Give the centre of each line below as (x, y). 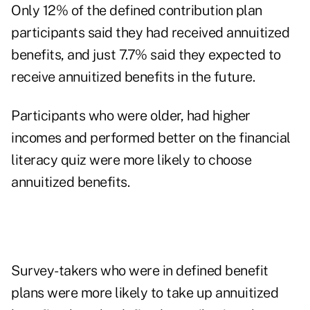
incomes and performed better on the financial (151, 138)
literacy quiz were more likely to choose (131, 160)
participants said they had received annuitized (150, 33)
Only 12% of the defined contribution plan (137, 11)
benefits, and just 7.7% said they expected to (146, 55)
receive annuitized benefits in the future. (133, 77)
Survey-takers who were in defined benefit (140, 271)
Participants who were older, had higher (131, 116)
